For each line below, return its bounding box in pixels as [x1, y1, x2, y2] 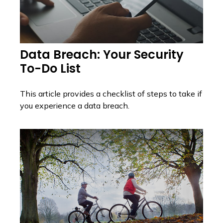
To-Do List [20, 60, 81, 77]
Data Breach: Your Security [20, 46, 184, 63]
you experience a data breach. [20, 100, 129, 111]
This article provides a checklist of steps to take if [20, 88, 202, 99]
